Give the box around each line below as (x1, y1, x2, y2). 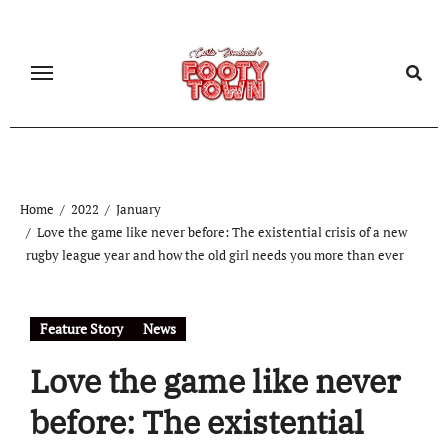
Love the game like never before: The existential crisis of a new (36, 222, 407, 241)
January (115, 199, 161, 218)
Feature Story (39, 318, 123, 338)
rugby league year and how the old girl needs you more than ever (26, 245, 405, 264)
